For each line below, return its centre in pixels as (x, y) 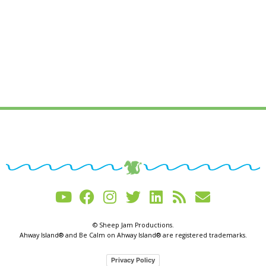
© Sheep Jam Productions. (133, 225)
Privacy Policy (133, 260)
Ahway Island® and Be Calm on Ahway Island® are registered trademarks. (133, 235)
